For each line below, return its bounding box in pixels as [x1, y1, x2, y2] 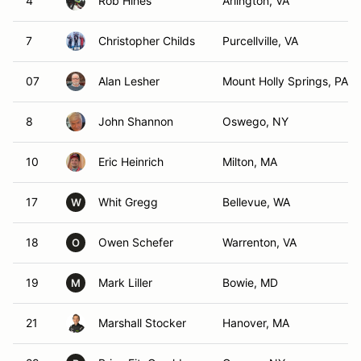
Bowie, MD [222, 276, 278, 289]
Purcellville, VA [222, 34, 298, 48]
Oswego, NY [222, 114, 288, 128]
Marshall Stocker [98, 316, 186, 330]
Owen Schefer [98, 235, 173, 249]
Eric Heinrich [98, 155, 164, 168]
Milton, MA [222, 155, 277, 168]
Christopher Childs [98, 34, 195, 48]
